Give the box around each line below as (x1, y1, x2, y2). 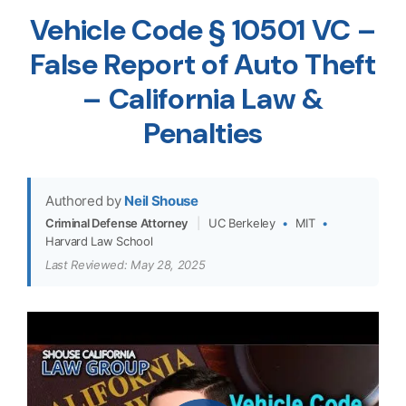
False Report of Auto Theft (30, 45, 376, 83)
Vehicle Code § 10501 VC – (29, 11, 377, 49)
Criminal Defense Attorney (45, 216, 188, 230)
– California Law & (82, 80, 324, 118)
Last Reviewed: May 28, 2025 (45, 257, 206, 272)
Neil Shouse (124, 192, 198, 209)
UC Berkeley (208, 216, 279, 230)
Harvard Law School (45, 234, 153, 248)
